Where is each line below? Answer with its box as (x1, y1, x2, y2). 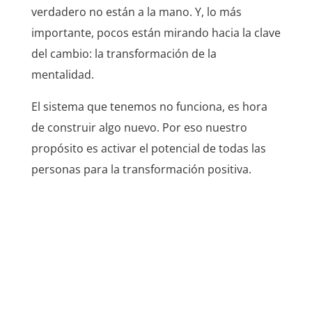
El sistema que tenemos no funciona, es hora (31, 98, 267, 114)
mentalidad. (31, 66, 94, 82)
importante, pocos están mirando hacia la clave (31, 24, 281, 40)
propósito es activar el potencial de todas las (31, 140, 266, 156)
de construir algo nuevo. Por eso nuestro (31, 119, 247, 135)
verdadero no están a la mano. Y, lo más (31, 3, 242, 19)
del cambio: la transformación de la (31, 45, 217, 61)
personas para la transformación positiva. (31, 161, 251, 177)
